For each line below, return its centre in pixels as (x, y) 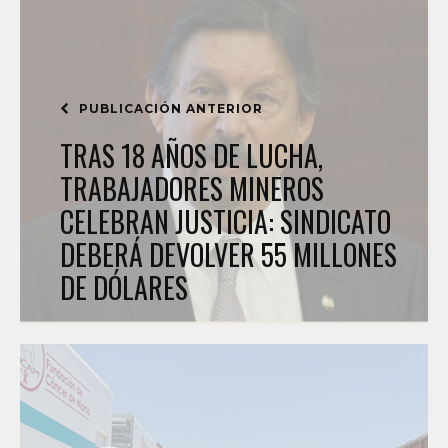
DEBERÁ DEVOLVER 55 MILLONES (228, 254)
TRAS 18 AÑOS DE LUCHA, (191, 155)
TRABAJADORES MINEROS (192, 188)
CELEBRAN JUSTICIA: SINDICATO (225, 221)
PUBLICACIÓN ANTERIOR (169, 108)
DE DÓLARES (124, 287)
